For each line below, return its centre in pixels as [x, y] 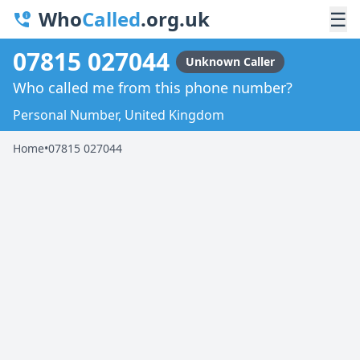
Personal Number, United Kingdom [119, 115]
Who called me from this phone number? [153, 87]
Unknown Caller [230, 61]
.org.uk [175, 19]
